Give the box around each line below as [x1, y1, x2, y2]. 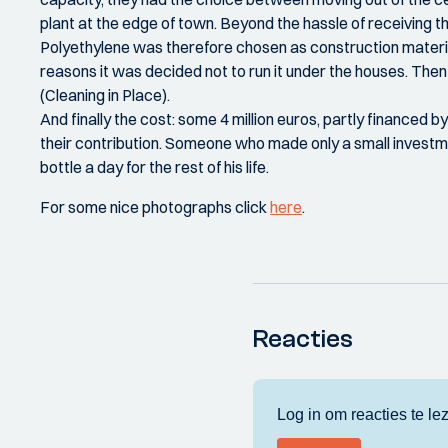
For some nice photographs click [40, 196, 270, 217]
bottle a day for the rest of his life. [40, 156, 269, 177]
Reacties [253, 323, 354, 354]
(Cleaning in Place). [40, 84, 170, 105]
